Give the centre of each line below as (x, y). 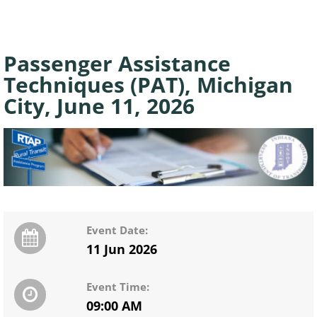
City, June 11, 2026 (99, 106)
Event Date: (117, 230)
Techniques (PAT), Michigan (148, 85)
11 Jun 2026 (122, 249)
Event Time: (118, 287)
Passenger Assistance (117, 63)
